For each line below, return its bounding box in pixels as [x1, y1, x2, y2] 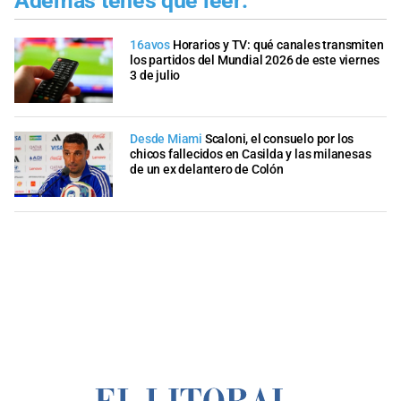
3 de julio [130, 67, 181, 83]
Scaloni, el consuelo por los [204, 132, 354, 148]
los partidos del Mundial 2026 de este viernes [130, 52, 380, 68]
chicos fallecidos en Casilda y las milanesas [130, 147, 371, 163]
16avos [130, 37, 170, 53]
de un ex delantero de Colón [130, 162, 284, 178]
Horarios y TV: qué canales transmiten [172, 37, 384, 53]
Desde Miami [130, 132, 202, 148]
